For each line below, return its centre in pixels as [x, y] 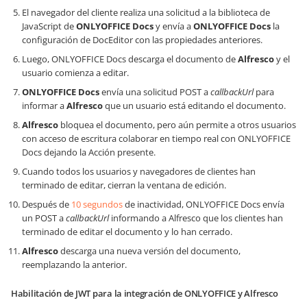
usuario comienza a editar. [75, 73]
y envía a [173, 26]
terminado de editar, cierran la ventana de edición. [124, 185]
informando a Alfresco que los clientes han [196, 218]
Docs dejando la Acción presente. [89, 152]
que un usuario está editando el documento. [194, 106]
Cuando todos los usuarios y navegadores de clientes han [139, 172]
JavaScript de [49, 26]
